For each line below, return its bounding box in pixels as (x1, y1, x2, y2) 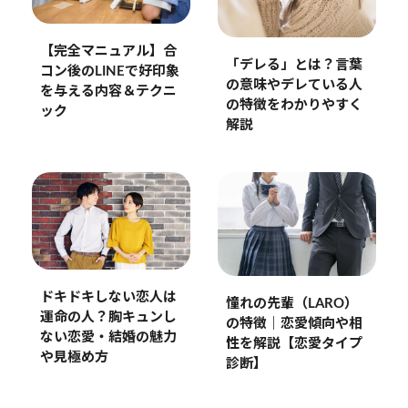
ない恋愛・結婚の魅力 (39, 331, 177, 345)
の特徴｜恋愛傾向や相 (225, 317, 362, 331)
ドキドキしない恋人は (39, 291, 177, 305)
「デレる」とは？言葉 (225, 57, 362, 72)
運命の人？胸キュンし (39, 311, 177, 325)
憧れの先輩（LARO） (225, 297, 358, 311)
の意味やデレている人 (225, 77, 362, 92)
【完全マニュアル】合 (39, 44, 177, 58)
